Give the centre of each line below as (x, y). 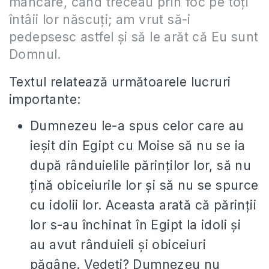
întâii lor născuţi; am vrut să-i (100, 20)
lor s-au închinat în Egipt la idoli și (136, 225)
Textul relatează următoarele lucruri (120, 82)
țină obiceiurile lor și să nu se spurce (144, 185)
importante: (45, 99)
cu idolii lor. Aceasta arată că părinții (143, 205)
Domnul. (35, 54)
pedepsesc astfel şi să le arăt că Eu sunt (134, 37)
